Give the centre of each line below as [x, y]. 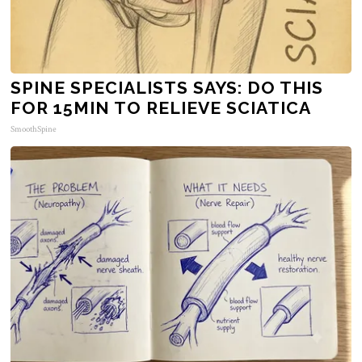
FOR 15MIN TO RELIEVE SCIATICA [161, 107]
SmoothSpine [34, 129]
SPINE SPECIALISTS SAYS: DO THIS [167, 87]
